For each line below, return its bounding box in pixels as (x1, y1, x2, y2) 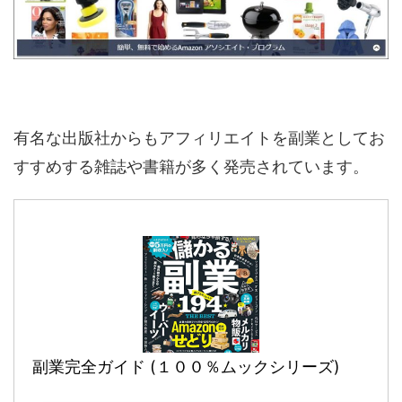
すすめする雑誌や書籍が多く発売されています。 (13, 157, 369, 177)
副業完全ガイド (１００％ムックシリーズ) (32, 357, 340, 377)
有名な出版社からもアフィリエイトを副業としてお (13, 128, 385, 148)
